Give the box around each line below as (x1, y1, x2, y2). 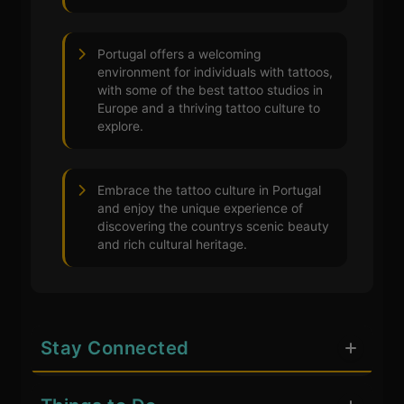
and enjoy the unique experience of (97, 201, 304, 216)
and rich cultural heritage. (97, 237, 248, 252)
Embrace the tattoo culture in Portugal (97, 183, 322, 198)
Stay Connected (40, 336, 189, 360)
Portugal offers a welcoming (97, 47, 262, 62)
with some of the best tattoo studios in (97, 83, 324, 98)
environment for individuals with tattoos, (97, 65, 334, 80)
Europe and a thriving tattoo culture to (97, 101, 321, 116)
